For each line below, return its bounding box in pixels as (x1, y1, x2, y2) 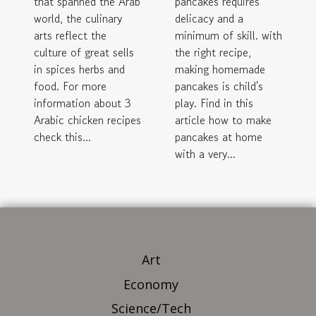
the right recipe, (175, 43, 251, 61)
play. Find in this (175, 94, 253, 111)
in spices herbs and (34, 60, 125, 78)
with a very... (175, 145, 236, 162)
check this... (34, 128, 91, 145)
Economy (123, 275, 178, 293)
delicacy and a (175, 9, 243, 27)
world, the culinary (34, 9, 122, 27)
